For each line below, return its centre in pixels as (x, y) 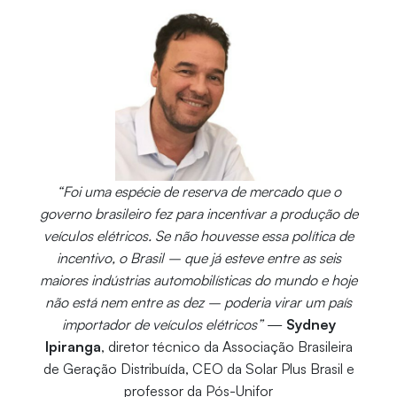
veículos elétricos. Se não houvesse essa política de (198, 236)
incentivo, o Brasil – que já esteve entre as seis (198, 258)
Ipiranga (73, 347)
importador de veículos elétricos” (162, 325)
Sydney (311, 325)
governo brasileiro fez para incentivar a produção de (198, 214)
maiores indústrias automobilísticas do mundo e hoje (198, 280)
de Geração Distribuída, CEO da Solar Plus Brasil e (198, 369)
